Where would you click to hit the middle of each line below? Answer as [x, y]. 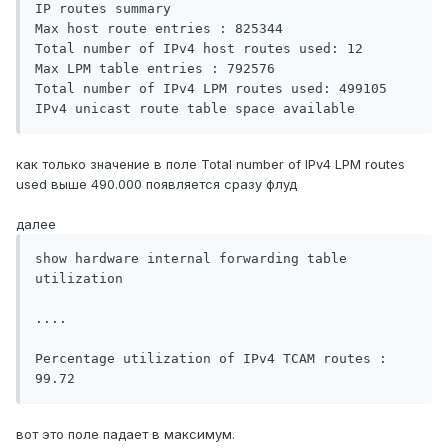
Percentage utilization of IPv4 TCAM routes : [211, 359]
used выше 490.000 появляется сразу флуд [156, 184]
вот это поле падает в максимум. [125, 434]
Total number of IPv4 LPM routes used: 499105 [215, 89]
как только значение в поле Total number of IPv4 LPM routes [210, 164]
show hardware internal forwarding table [191, 259]
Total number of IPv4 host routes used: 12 [203, 49]
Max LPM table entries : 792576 [159, 69]
